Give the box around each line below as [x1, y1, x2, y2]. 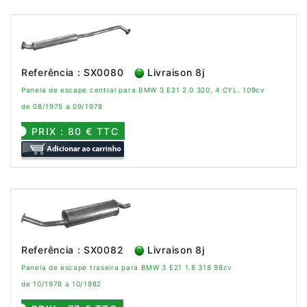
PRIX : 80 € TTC [32, 125, 119, 138]
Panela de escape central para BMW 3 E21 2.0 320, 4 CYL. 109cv [21, 86, 265, 95]
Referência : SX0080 [21, 66, 124, 79]
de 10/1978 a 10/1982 [21, 279, 101, 288]
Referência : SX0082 [21, 243, 124, 256]
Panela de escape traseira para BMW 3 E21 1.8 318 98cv [21, 262, 233, 271]
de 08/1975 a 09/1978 [21, 102, 103, 111]
